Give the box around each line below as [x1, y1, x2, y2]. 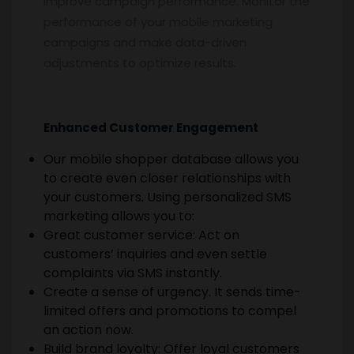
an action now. [43, 320, 134, 339]
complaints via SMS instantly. [43, 263, 222, 282]
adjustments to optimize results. [43, 54, 236, 71]
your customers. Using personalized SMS [43, 187, 292, 206]
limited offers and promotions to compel [43, 301, 296, 320]
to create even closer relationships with [43, 168, 291, 187]
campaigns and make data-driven [43, 33, 247, 51]
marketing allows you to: [43, 206, 194, 225]
